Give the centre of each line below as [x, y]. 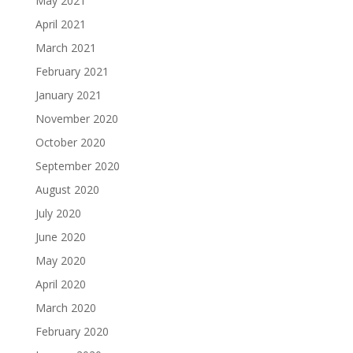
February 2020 [72, 331]
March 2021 [65, 48]
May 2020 [60, 260]
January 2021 [68, 95]
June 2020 [60, 237]
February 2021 [72, 71]
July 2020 [58, 213]
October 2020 [70, 142]
